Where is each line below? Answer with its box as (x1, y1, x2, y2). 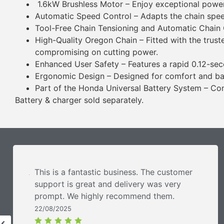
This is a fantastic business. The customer (34, 166, 192, 177)
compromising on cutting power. (35, 46, 158, 57)
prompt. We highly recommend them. (34, 190, 174, 201)
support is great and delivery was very (34, 178, 181, 189)
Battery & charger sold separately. (15, 94, 143, 105)
